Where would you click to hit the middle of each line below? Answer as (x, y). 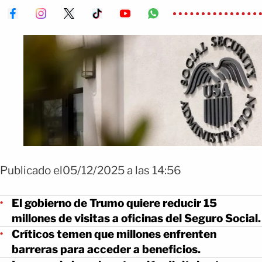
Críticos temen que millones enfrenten (114, 234)
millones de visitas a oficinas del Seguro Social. (136, 218)
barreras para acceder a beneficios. (106, 249)
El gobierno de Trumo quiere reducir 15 (114, 203)
